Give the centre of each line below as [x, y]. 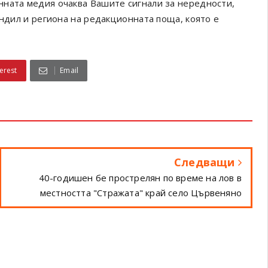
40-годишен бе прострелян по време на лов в [140, 178]
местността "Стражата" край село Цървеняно [141, 193]
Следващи [206, 162]
